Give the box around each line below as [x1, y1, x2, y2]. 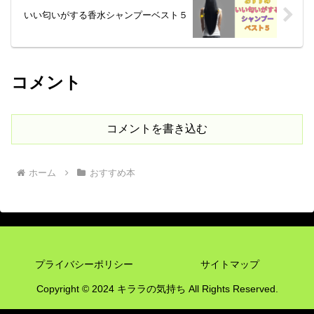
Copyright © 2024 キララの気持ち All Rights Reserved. [36, 282, 278, 294]
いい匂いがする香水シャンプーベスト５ [24, 10, 189, 21]
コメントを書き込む [107, 122, 207, 135]
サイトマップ [200, 258, 259, 270]
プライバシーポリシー [35, 258, 133, 270]
